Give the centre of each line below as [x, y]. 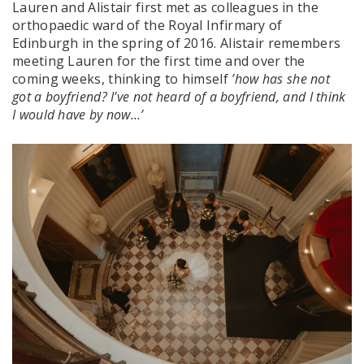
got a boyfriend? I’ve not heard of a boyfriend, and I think [179, 96]
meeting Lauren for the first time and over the [159, 61]
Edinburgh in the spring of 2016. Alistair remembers [177, 43]
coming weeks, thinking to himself [122, 78]
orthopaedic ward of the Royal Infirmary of [147, 25]
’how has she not [281, 78]
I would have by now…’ [80, 114]
